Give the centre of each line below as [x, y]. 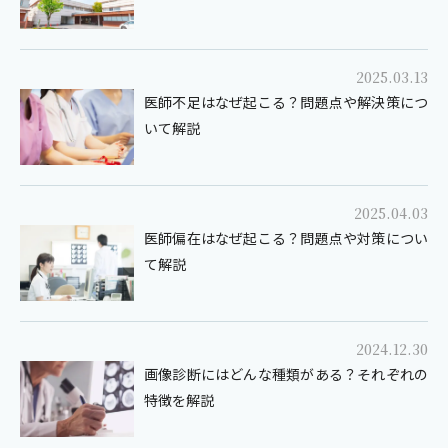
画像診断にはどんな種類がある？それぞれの [286, 374]
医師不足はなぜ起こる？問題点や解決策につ [286, 102]
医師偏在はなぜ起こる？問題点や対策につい [286, 238]
